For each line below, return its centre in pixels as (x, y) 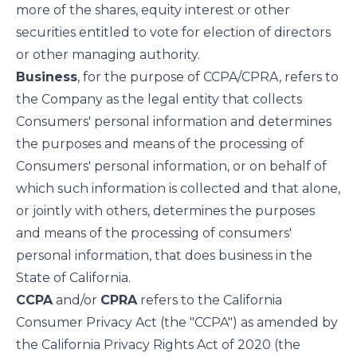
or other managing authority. (108, 55)
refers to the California (210, 300)
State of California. (73, 278)
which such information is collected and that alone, (178, 188)
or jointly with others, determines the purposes (165, 211)
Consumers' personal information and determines (174, 122)
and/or (76, 300)
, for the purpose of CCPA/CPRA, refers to (208, 77)
